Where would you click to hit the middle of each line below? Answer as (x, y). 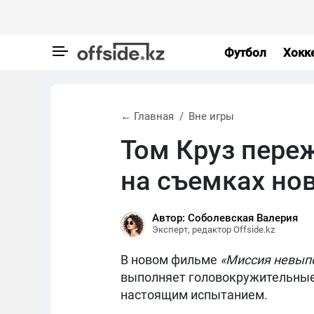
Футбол (245, 52)
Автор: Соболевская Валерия (225, 218)
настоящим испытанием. (196, 295)
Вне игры (211, 116)
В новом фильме (170, 260)
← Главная (147, 116)
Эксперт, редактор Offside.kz (213, 230)
